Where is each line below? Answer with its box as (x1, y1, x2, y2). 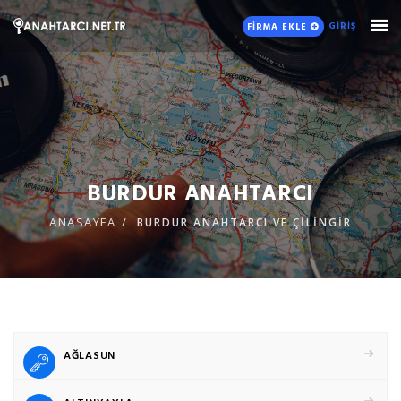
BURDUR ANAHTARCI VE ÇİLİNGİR (136, 215, 352, 230)
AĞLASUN (64, 346, 115, 363)
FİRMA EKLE (247, 19, 311, 33)
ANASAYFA (49, 214, 116, 230)
